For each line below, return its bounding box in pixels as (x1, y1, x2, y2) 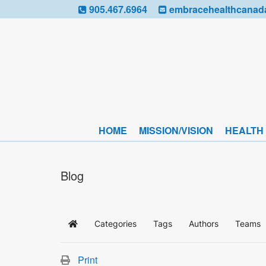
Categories (94, 218, 137, 229)
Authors (189, 218, 218, 229)
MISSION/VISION (139, 123, 213, 137)
